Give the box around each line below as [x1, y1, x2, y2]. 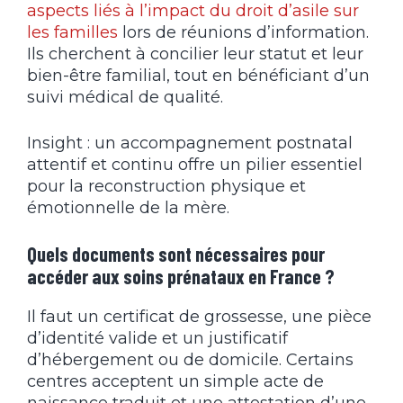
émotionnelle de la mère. [27, 197, 229, 218]
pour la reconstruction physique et [27, 175, 306, 196]
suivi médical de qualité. [27, 86, 223, 107]
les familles [27, 22, 118, 42]
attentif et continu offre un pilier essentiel [27, 154, 363, 175]
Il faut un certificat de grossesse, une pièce [27, 306, 372, 327]
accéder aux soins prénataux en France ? [27, 264, 335, 288]
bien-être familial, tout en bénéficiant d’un [27, 65, 370, 85]
